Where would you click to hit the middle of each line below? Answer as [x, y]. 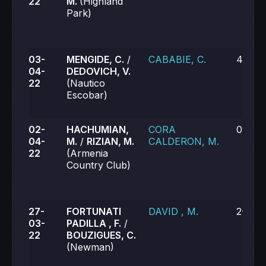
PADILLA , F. [94, 223]
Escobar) [87, 95]
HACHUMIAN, [98, 129]
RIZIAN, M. [110, 141]
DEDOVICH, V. [99, 71]
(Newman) [90, 247]
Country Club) [99, 165]
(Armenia [87, 153]
